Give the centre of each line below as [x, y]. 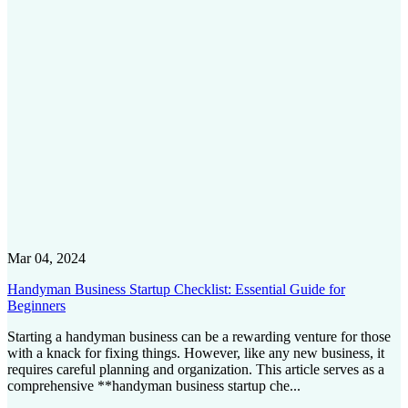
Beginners [36, 305]
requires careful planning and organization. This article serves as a [196, 369]
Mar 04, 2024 [46, 258]
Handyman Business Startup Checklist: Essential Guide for [176, 289]
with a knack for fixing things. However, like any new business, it [196, 352]
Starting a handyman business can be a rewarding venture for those [199, 336]
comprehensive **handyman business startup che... [154, 385]
